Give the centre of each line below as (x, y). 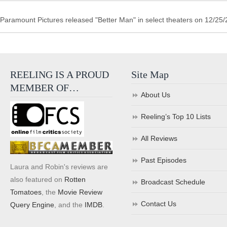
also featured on (37, 179)
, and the (69, 204)
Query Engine (32, 204)
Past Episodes (164, 160)
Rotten (75, 179)
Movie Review (80, 192)
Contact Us (159, 204)
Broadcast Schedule (173, 182)
